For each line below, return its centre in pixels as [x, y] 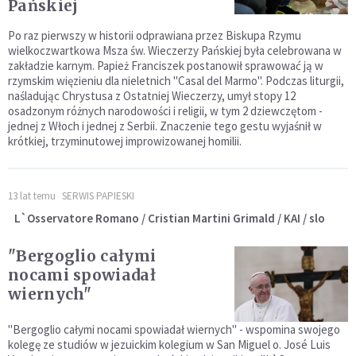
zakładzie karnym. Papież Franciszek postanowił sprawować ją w [166, 66]
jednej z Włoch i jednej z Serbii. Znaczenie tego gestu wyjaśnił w [165, 126]
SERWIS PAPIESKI [98, 196]
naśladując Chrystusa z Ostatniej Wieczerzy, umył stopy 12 [152, 96]
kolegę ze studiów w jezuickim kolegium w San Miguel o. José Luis [169, 345]
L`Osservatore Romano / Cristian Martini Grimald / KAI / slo [170, 219]
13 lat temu [32, 196]
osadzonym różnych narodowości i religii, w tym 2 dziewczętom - [165, 111]
